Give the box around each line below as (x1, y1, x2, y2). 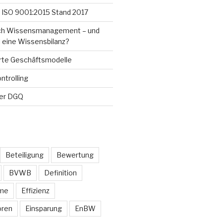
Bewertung (56, 150, 94, 159)
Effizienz (21, 186, 50, 195)
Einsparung (25, 204, 62, 213)
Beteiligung (5, 150, 44, 159)
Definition (44, 168, 77, 177)
